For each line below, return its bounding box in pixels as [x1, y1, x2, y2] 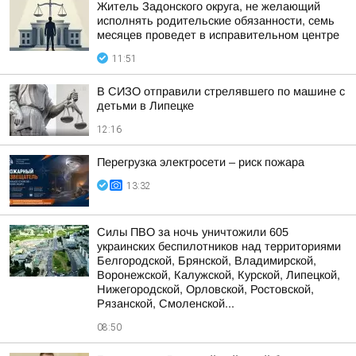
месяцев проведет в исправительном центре [97, 29, 339, 41]
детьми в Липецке [97, 99, 194, 112]
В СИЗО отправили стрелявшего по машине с [97, 85, 345, 98]
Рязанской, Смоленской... [97, 297, 234, 310]
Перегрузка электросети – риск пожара [97, 156, 304, 168]
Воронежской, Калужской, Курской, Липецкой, [97, 269, 340, 281]
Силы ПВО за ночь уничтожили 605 [97, 226, 288, 238]
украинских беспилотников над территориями [97, 240, 341, 253]
